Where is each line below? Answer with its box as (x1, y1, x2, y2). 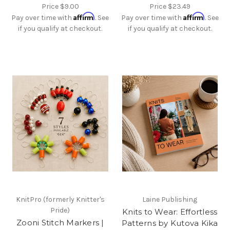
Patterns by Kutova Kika (121, 218, 218, 228)
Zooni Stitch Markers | (16, 217, 104, 227)
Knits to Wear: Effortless (122, 206, 218, 217)
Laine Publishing (142, 195, 198, 204)
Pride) (50, 205, 70, 215)
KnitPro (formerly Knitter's (15, 195, 105, 204)
